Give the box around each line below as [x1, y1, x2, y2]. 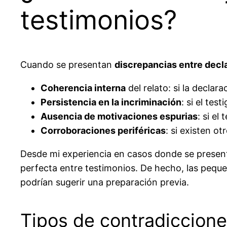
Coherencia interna [41, 82, 126, 93]
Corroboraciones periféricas [41, 125, 166, 136]
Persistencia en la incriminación [41, 96, 181, 107]
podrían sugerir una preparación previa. [20, 176, 189, 187]
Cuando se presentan [20, 59, 115, 70]
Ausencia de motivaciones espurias [41, 110, 198, 122]
